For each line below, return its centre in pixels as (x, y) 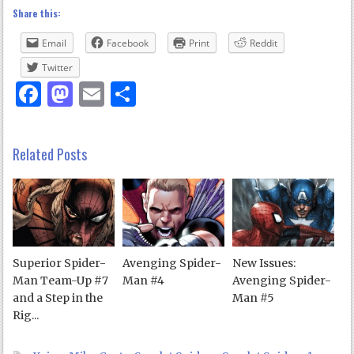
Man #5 (254, 298)
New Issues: (264, 263)
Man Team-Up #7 (61, 280)
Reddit (264, 43)
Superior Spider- (60, 263)
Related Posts (50, 154)
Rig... (26, 315)
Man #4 (144, 280)
